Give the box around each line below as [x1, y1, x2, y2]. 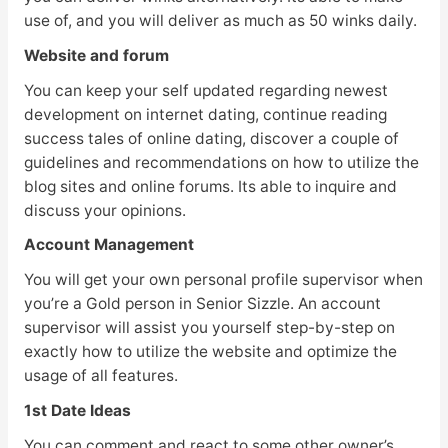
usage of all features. [23, 366, 178, 386]
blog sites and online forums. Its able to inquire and [23, 176, 397, 196]
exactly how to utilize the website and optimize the [23, 342, 397, 362]
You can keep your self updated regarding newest [23, 80, 388, 100]
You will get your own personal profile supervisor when [23, 270, 423, 290]
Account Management [23, 235, 194, 255]
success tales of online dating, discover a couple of [23, 128, 399, 148]
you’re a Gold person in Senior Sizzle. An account [23, 294, 381, 314]
